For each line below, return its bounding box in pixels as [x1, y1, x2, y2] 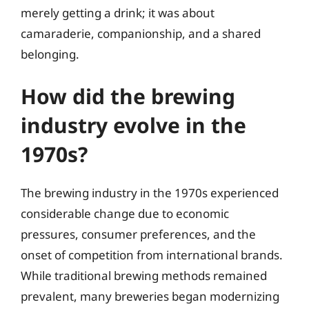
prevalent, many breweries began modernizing [21, 288, 279, 304]
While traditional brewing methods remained [21, 268, 267, 283]
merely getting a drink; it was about [21, 4, 215, 21]
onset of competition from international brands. [21, 247, 283, 263]
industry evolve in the [21, 111, 246, 139]
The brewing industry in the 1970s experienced [21, 185, 279, 201]
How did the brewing [21, 82, 235, 110]
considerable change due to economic [21, 206, 229, 221]
